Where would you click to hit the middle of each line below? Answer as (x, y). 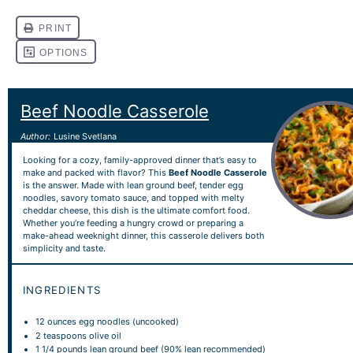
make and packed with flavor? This (95, 172)
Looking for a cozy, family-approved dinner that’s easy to (139, 160)
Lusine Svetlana (85, 136)
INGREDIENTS (62, 290)
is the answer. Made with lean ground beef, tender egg (133, 185)
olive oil (104, 335)
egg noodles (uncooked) (128, 321)
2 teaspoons (61, 335)
